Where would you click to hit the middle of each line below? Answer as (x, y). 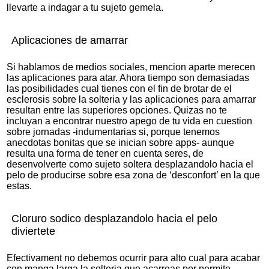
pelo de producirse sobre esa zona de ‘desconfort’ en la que (134, 175)
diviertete (34, 231)
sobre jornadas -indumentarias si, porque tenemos (113, 132)
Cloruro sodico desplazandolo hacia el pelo (115, 219)
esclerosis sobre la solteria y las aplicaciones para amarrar (131, 99)
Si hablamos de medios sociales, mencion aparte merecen (131, 67)
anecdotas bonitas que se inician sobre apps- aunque (121, 143)
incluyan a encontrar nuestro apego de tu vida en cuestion (130, 121)
